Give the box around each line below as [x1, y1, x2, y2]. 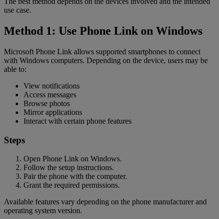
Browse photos [23, 99, 70, 108]
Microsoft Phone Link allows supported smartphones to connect [4, 47, 200, 56]
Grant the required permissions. [23, 181, 120, 190]
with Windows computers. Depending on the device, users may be [4, 56, 208, 65]
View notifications [23, 82, 80, 90]
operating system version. [4, 206, 82, 215]
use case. [4, 6, 31, 15]
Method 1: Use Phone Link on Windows [4, 24, 202, 38]
